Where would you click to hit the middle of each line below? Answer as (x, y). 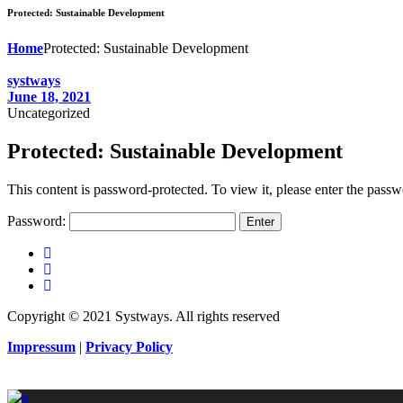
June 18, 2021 (49, 96)
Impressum (41, 346)
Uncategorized (49, 112)
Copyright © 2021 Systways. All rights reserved (143, 316)
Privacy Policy (129, 346)
